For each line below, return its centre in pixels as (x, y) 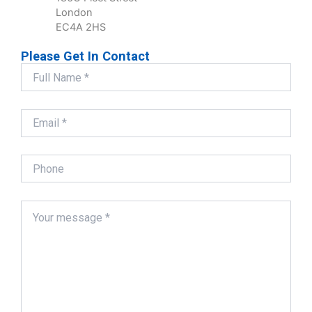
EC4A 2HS (81, 28)
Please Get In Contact (85, 56)
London (74, 13)
